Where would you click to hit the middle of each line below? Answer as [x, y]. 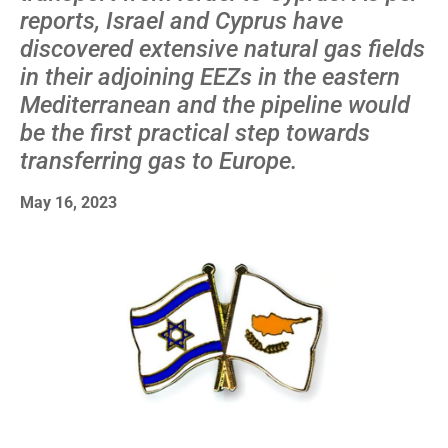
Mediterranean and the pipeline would [215, 104]
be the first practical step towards [195, 132]
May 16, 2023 [68, 202]
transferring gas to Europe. [161, 160]
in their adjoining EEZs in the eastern [210, 76]
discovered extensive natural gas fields [222, 48]
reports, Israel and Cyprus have [181, 20]
